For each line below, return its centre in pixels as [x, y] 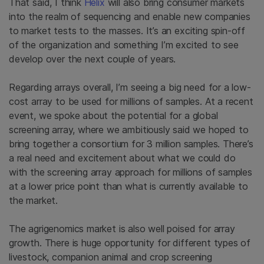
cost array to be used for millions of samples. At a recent [131, 102]
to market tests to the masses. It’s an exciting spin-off [127, 31]
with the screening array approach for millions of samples [131, 172]
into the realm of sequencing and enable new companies [130, 17]
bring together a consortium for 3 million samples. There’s [131, 144]
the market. [35, 201]
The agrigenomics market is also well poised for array [122, 229]
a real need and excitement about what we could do [122, 158]
